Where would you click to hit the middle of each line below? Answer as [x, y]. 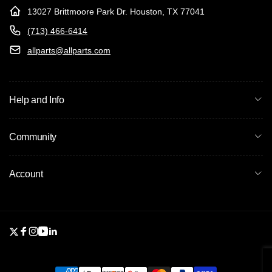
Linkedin [70, 238]
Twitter [27, 238]
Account [26, 174]
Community [33, 137]
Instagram [54, 238]
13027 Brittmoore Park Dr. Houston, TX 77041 [116, 12]
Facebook [44, 238]
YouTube [62, 238]
